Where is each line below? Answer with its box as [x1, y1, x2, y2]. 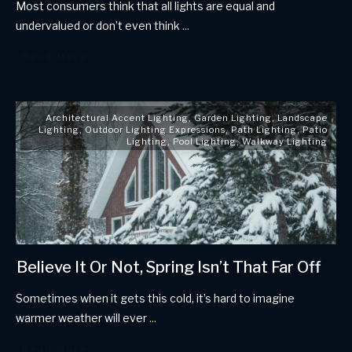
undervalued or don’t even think [16, 19, 182, 32]
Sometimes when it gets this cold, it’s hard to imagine [16, 291, 295, 305]
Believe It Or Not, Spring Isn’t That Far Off [16, 258, 321, 277]
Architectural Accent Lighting [46, 112, 189, 123]
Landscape [277, 112, 328, 123]
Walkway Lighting [242, 136, 328, 147]
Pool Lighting [173, 136, 236, 147]
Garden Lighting [194, 112, 272, 123]
